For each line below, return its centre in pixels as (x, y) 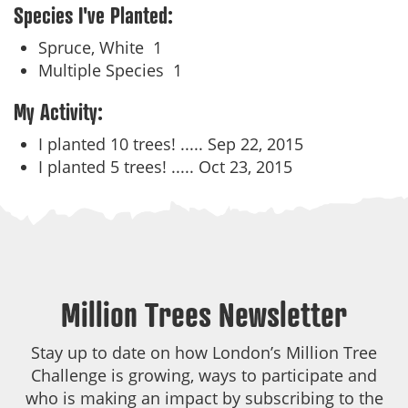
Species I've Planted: (93, 15)
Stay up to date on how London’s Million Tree (204, 352)
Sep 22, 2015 (255, 144)
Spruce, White (96, 47)
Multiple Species (106, 70)
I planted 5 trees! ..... (118, 167)
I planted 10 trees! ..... (123, 144)
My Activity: (58, 112)
